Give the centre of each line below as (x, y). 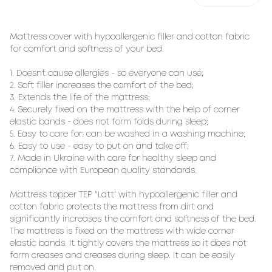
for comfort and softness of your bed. (87, 49)
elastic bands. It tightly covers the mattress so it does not (128, 243)
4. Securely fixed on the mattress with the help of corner (125, 110)
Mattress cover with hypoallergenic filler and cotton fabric (130, 37)
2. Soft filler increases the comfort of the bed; (102, 86)
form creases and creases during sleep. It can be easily (122, 256)
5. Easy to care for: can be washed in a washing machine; (127, 134)
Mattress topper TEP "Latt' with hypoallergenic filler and (124, 195)
